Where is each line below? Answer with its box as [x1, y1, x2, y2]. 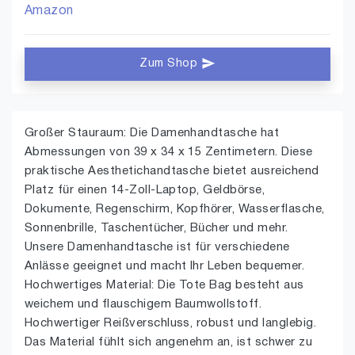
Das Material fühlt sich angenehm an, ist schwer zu [25, 337, 312, 348]
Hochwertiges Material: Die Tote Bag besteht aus [25, 280, 304, 291]
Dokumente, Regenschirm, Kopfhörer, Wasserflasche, [25, 204, 325, 215]
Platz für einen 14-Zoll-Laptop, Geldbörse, [25, 185, 265, 196]
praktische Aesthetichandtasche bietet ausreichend [25, 166, 319, 177]
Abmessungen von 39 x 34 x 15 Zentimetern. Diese [25, 147, 313, 158]
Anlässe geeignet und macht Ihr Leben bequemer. [25, 261, 305, 272]
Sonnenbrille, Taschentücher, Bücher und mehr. [25, 223, 288, 234]
